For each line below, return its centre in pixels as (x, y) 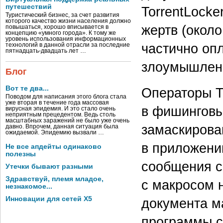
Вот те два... (27, 88)
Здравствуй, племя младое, (55, 179)
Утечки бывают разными (49, 167)
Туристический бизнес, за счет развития (62, 15)
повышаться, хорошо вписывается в (57, 27)
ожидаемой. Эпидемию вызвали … (55, 132)
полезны (21, 154)
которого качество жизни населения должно (68, 21)
